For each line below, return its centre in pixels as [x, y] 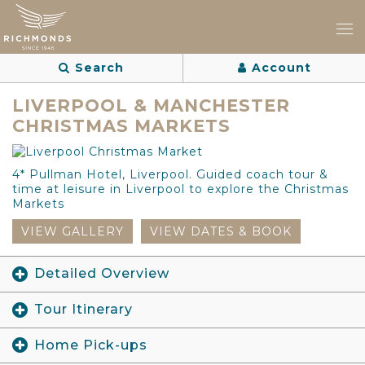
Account [281, 68]
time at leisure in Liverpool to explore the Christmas [180, 189]
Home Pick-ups [91, 345]
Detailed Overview [102, 273]
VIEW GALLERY [73, 231]
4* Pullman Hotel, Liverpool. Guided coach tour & [170, 174]
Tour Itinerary [84, 309]
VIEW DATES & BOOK [221, 231]
